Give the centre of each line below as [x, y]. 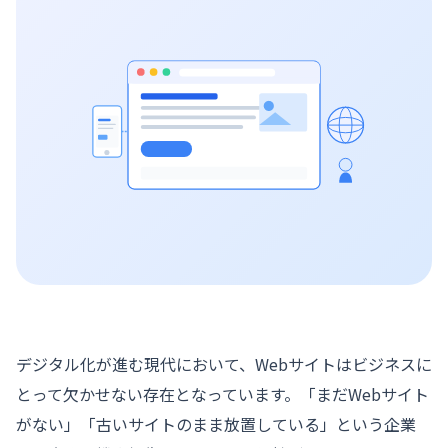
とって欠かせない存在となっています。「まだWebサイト [222, 394]
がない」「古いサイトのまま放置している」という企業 [216, 424]
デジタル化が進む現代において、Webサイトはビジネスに [224, 364]
